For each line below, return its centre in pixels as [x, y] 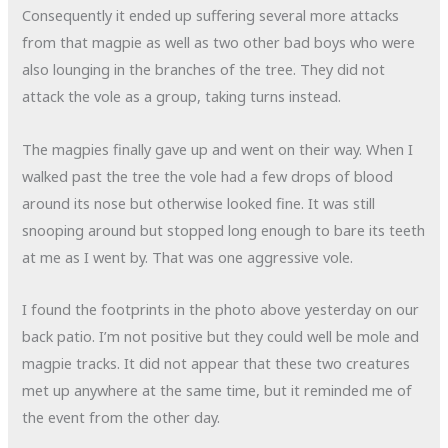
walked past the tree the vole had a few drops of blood [208, 175]
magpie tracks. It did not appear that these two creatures [216, 363]
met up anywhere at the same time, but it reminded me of [217, 390]
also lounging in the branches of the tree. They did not [204, 69]
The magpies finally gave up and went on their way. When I [218, 148]
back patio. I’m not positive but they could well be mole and [221, 336]
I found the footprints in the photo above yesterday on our [221, 309]
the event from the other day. [121, 417]
